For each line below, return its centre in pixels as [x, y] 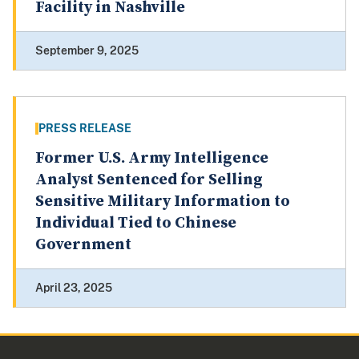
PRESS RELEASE [85, 129]
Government [83, 245]
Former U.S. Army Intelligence [152, 159]
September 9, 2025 [87, 51]
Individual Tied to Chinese [136, 224]
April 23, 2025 [74, 288]
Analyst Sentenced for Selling [149, 180]
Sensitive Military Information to [163, 202]
